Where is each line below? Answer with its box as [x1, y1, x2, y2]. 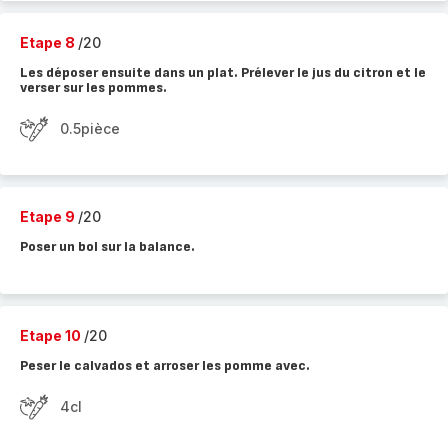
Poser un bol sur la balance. [20, 238, 195, 255]
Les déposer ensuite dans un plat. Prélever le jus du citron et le [20, 64, 426, 81]
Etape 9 [20, 208, 78, 225]
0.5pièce [60, 120, 120, 137]
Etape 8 [20, 34, 78, 51]
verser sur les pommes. [20, 79, 167, 96]
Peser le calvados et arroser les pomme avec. [20, 357, 310, 374]
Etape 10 [20, 327, 84, 344]
